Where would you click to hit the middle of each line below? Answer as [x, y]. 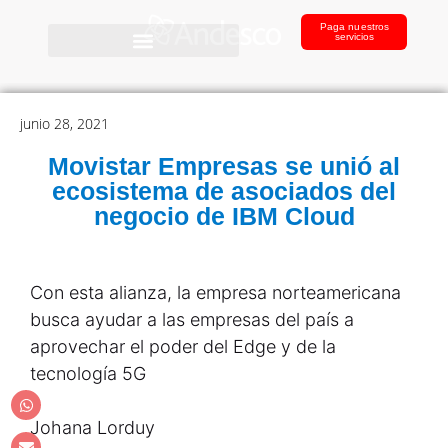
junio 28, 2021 [64, 123]
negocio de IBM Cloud [224, 216]
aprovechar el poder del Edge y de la [183, 346]
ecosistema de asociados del [224, 191]
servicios [354, 36]
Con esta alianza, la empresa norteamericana [215, 292]
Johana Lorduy [92, 427]
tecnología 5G [88, 373]
